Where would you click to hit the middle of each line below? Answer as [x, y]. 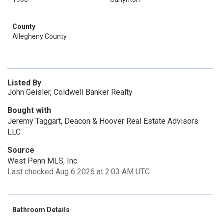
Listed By [24, 83]
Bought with [29, 110]
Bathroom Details [41, 210]
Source [21, 150]
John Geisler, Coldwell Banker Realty [70, 92]
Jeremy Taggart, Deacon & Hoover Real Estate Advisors [103, 121]
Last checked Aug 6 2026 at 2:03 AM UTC [79, 172]
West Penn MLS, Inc [42, 161]
